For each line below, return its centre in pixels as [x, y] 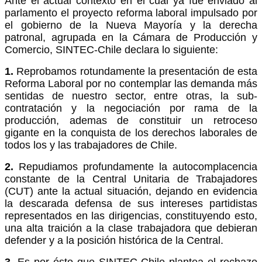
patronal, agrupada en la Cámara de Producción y [131, 37]
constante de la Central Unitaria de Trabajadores [131, 179]
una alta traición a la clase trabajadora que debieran [131, 228]
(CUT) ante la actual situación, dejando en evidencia [131, 191]
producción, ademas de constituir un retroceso [131, 120]
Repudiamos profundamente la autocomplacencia [135, 166]
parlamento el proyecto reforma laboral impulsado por [131, 13]
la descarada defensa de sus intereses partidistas [131, 203]
